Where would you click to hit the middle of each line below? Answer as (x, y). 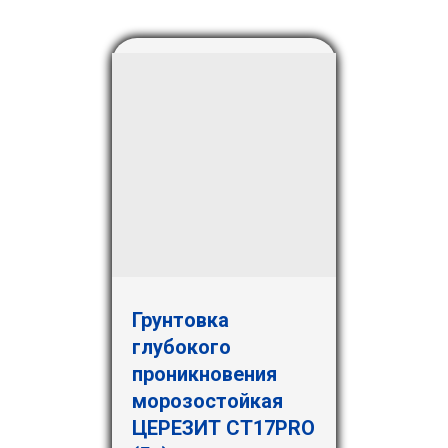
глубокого (181, 347)
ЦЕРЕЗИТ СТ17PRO (223, 428)
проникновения (204, 374)
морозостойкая (207, 401)
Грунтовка (180, 320)
